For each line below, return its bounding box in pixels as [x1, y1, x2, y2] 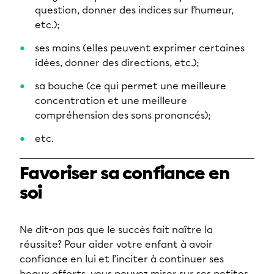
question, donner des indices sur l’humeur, [35, 4, 234, 16]
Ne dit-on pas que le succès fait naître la [20, 224, 213, 235]
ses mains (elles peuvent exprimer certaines [35, 42, 245, 54]
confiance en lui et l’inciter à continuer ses [20, 253, 224, 265]
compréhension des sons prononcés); [35, 109, 211, 121]
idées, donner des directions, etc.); [35, 57, 199, 68]
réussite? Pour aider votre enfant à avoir [20, 239, 213, 250]
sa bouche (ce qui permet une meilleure [35, 80, 226, 92]
